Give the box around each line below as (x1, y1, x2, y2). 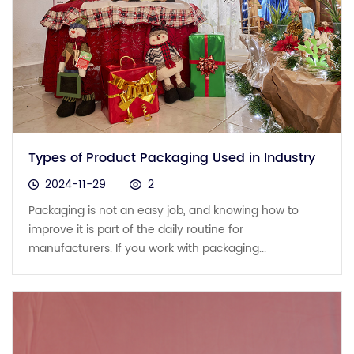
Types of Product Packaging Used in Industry (28, 148, 315, 169)
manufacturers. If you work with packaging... (28, 239, 266, 258)
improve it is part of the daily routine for (28, 220, 243, 239)
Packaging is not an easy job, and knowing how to (28, 201, 299, 220)
